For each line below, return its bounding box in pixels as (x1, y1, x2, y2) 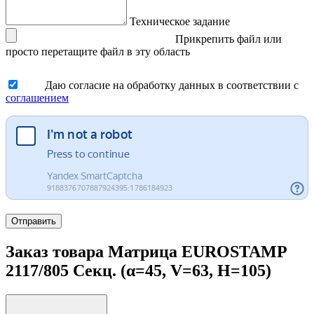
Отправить (11, 216, 56, 227)
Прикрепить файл (175, 33, 261, 46)
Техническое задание (130, 15, 230, 28)
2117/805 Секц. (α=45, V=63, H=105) (6, 261, 271, 280)
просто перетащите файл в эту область (6, 46, 190, 58)
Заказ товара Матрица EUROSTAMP (6, 242, 287, 261)
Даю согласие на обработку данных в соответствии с (45, 79, 299, 92)
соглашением (6, 92, 69, 104)
